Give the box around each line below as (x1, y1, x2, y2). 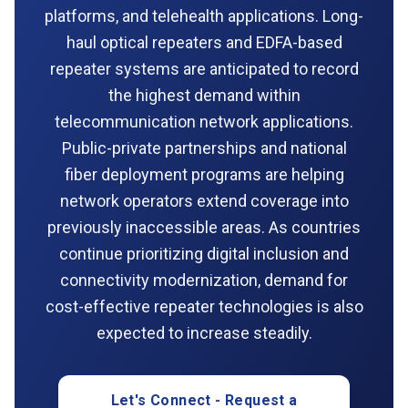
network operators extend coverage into (59, 190, 349, 210)
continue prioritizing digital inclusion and (59, 243, 349, 263)
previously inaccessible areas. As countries (47, 217, 361, 237)
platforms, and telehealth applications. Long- (45, 5, 363, 25)
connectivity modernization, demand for (60, 270, 348, 290)
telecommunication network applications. (55, 111, 353, 131)
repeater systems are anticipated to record (49, 58, 359, 78)
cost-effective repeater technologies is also (45, 296, 363, 316)
